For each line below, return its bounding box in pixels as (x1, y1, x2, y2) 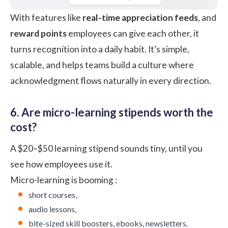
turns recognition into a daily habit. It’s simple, (10, 43, 189, 54)
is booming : (70, 174, 117, 185)
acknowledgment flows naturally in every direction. (10, 75, 211, 86)
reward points (10, 27, 67, 39)
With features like (10, 12, 82, 23)
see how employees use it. (10, 158, 112, 169)
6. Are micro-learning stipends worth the (10, 105, 213, 119)
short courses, (28, 189, 77, 199)
